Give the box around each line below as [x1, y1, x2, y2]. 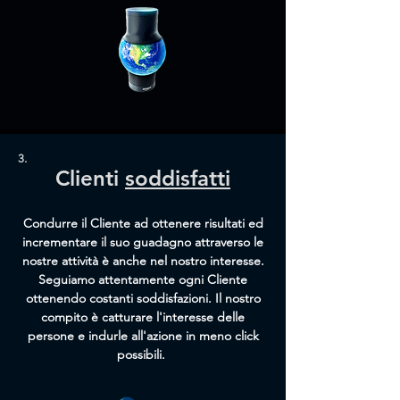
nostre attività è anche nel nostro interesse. [21, 253, 264, 269]
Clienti [55, 165, 125, 191]
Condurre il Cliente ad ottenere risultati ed [22, 215, 263, 231]
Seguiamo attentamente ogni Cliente [38, 271, 247, 287]
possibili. [117, 346, 169, 362]
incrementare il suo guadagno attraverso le [22, 234, 263, 250]
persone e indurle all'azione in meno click [27, 328, 259, 344]
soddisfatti [125, 165, 230, 191]
